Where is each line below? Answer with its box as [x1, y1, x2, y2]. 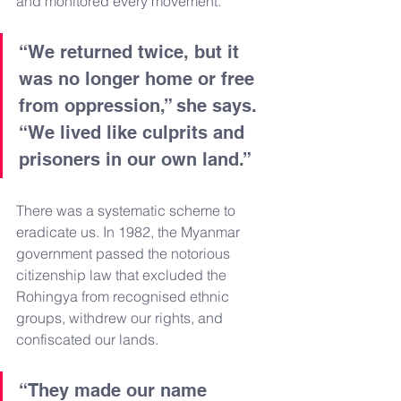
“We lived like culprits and [19, 121, 250, 143]
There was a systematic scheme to [16, 200, 239, 219]
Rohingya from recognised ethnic [16, 286, 233, 305]
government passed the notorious [16, 243, 234, 262]
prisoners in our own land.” [19, 148, 252, 170]
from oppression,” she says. [19, 94, 262, 116]
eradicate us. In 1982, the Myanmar [16, 222, 243, 241]
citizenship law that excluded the [16, 265, 230, 284]
